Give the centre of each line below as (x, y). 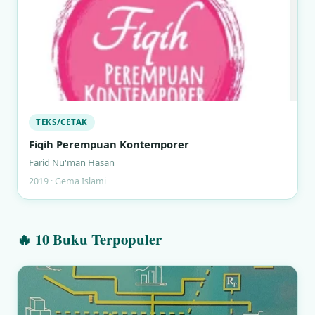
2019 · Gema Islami (67, 181)
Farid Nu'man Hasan (72, 162)
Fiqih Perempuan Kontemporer (109, 144)
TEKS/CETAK (62, 122)
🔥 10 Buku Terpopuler (89, 239)
